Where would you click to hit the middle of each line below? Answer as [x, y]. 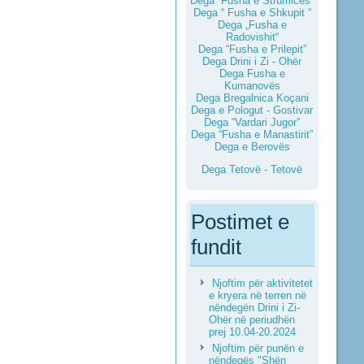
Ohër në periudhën [251, 320]
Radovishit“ [252, 37]
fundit [216, 247]
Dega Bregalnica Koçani [252, 98]
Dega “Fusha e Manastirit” [252, 134]
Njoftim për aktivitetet [262, 283]
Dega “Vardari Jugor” [252, 122]
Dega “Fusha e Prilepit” [252, 49]
